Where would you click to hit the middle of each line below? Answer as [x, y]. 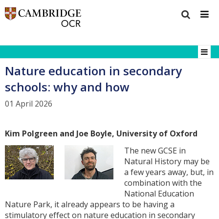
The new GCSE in [155, 150]
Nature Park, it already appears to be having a [90, 204]
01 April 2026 [29, 104]
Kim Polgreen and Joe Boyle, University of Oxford [101, 133]
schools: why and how [67, 87]
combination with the [163, 183]
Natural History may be [167, 161]
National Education [159, 193]
